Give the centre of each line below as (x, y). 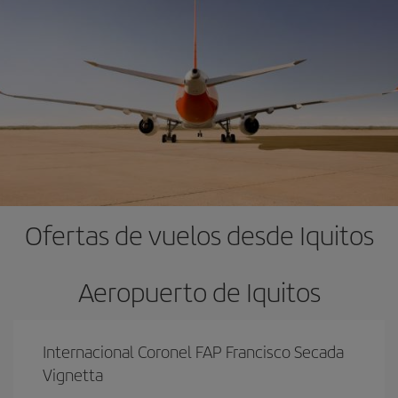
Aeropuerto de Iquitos (199, 291)
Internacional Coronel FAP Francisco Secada (193, 351)
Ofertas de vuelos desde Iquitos (199, 234)
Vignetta (73, 374)
